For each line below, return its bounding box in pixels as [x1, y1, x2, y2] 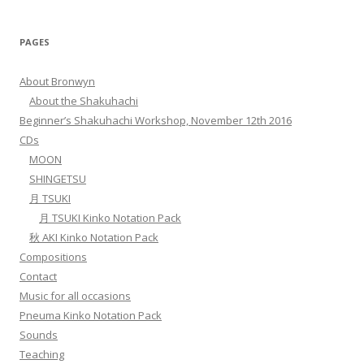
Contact [19, 269, 57, 284]
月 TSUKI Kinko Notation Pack [39, 210, 181, 226]
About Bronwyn [19, 74, 95, 89]
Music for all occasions [19, 288, 131, 304]
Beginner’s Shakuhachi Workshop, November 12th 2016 [19, 113, 292, 128]
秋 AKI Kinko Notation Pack [29, 230, 158, 245]
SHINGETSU [29, 171, 86, 187]
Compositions [19, 249, 87, 265]
